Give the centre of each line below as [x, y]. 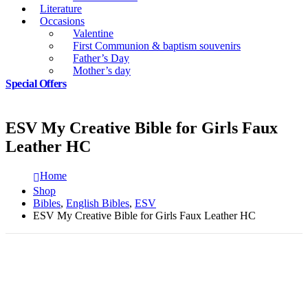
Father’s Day [101, 58]
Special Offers [36, 84]
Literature [61, 9]
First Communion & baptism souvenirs [157, 46]
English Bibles [98, 203]
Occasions [62, 21]
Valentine [93, 33]
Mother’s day [102, 70]
